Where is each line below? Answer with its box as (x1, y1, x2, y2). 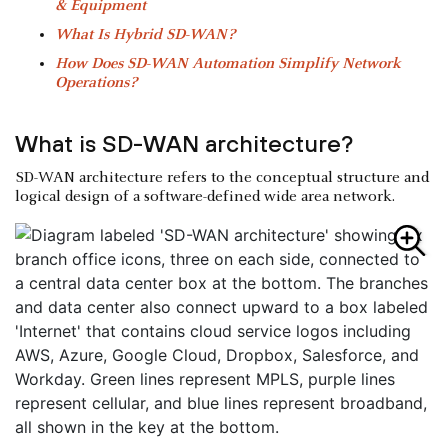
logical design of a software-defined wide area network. (15, 188, 395, 205)
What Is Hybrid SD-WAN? (55, 26, 235, 43)
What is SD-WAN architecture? (15, 129, 353, 157)
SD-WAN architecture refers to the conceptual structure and (15, 169, 429, 186)
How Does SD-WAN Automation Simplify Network (55, 55, 401, 72)
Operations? (55, 74, 137, 91)
